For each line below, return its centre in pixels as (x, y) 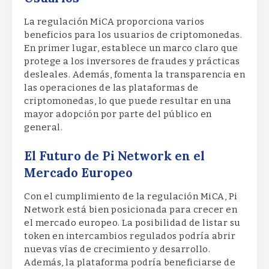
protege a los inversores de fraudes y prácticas (132, 62)
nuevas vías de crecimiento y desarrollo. (117, 249)
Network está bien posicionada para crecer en (131, 209)
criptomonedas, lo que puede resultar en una (128, 101)
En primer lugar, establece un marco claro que (131, 48)
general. (43, 128)
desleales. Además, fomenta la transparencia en (134, 75)
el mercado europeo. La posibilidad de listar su (132, 222)
